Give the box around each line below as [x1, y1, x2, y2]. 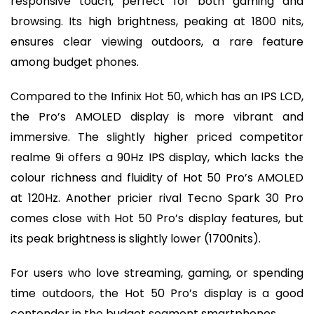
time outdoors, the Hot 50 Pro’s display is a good [11, 285, 303, 301]
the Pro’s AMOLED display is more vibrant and [11, 108, 303, 125]
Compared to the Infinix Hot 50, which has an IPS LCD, [11, 88, 303, 104]
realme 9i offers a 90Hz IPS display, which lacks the [11, 149, 303, 165]
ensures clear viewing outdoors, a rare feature [11, 34, 303, 50]
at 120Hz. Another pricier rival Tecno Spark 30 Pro [11, 189, 303, 206]
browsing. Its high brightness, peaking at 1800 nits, [11, 13, 303, 30]
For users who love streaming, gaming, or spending [11, 264, 303, 281]
